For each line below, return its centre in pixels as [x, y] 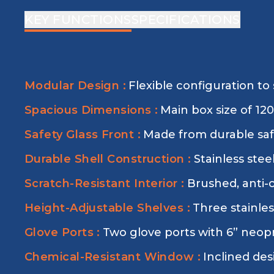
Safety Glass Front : [83, 135]
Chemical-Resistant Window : [113, 257]
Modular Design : [76, 86]
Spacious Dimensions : [91, 110]
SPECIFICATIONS [186, 20]
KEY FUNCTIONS [78, 20]
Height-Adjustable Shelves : [108, 208]
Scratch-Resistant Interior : [105, 183]
